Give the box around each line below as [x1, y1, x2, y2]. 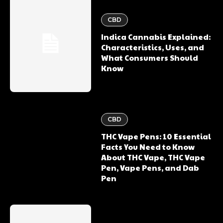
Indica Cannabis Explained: [101, 31, 211, 42]
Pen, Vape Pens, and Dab [101, 162, 200, 173]
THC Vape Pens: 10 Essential [101, 131, 212, 142]
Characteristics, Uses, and [101, 42, 205, 53]
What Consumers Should [101, 52, 199, 63]
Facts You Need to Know [101, 141, 195, 152]
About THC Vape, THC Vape [101, 152, 206, 163]
